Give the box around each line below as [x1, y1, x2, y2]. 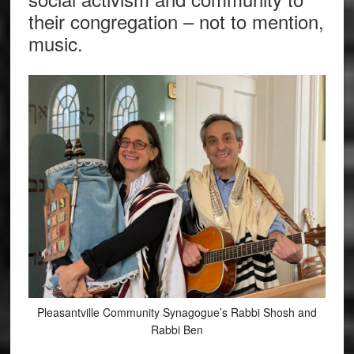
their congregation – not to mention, [28, 6, 324, 35]
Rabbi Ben [150, 321, 203, 337]
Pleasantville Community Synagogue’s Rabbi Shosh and [36, 303, 317, 320]
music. [28, 28, 83, 57]
